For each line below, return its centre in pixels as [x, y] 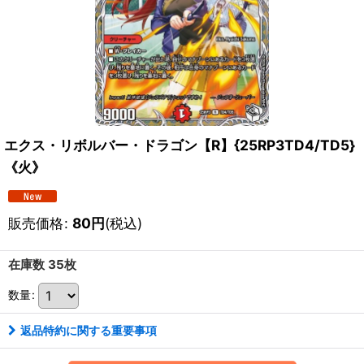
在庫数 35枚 [42, 265]
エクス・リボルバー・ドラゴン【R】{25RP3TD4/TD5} [180, 145]
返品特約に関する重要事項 [89, 331]
